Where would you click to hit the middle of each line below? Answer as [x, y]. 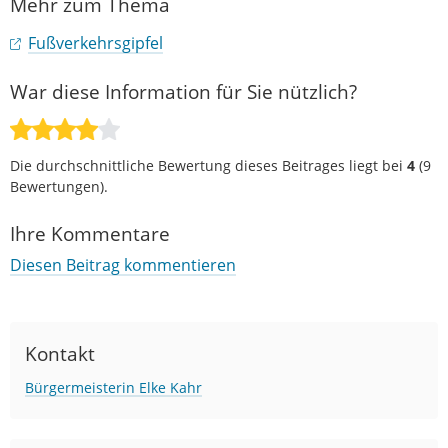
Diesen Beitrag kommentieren [123, 264]
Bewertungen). [59, 186]
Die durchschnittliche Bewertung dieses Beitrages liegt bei [208, 165]
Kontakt [60, 353]
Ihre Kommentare [90, 233]
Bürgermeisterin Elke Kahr [113, 387]
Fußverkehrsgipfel [95, 42]
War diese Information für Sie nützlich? [183, 91]
